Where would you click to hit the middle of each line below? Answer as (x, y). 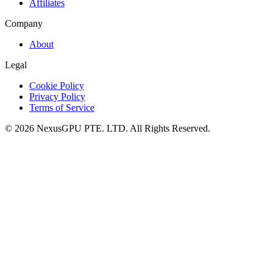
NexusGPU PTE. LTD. (82, 128)
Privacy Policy (57, 96)
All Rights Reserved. (169, 128)
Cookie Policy (57, 85)
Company (24, 23)
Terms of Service (62, 107)
